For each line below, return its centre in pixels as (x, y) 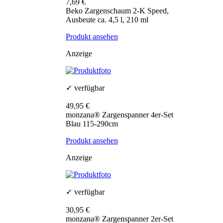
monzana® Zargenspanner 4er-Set (119, 115)
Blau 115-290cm (92, 124)
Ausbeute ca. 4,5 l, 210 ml (107, 20)
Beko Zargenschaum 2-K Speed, (117, 11)
